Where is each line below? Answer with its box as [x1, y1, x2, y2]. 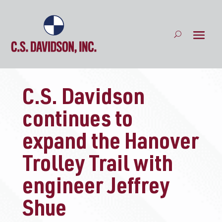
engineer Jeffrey [22, 177, 169, 200]
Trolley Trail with [22, 155, 173, 177]
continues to [22, 111, 133, 133]
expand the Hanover [22, 133, 199, 155]
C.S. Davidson [22, 88, 145, 111]
